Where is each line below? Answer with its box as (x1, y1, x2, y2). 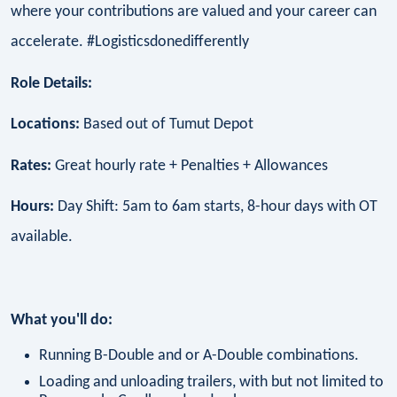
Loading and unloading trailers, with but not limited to (39, 374, 384, 392)
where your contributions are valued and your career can (11, 3, 377, 20)
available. (11, 229, 73, 246)
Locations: (11, 116, 80, 134)
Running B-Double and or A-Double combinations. (39, 347, 359, 365)
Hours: (11, 198, 54, 216)
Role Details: (11, 74, 92, 92)
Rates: (11, 157, 51, 175)
